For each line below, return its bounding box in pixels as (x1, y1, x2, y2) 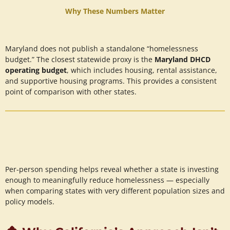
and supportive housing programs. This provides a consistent (5, 75, 217, 86)
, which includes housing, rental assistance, (67, 65, 217, 75)
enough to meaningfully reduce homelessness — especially (5, 175, 209, 185)
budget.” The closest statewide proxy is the (5, 54, 155, 64)
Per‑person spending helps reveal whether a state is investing (5, 164, 219, 175)
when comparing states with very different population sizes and (5, 186, 225, 196)
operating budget (5, 65, 67, 75)
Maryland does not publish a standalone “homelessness (5, 43, 198, 53)
